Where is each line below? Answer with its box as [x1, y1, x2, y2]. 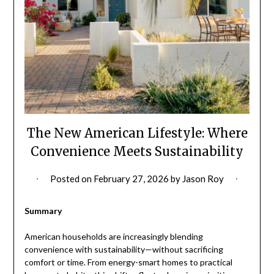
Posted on [50, 173, 94, 185]
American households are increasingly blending [24, 231, 203, 242]
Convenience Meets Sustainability [31, 144, 243, 160]
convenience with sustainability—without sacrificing [24, 244, 223, 255]
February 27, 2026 [94, 173, 169, 185]
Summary [24, 206, 62, 217]
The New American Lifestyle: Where [26, 125, 248, 141]
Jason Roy [182, 173, 224, 185]
